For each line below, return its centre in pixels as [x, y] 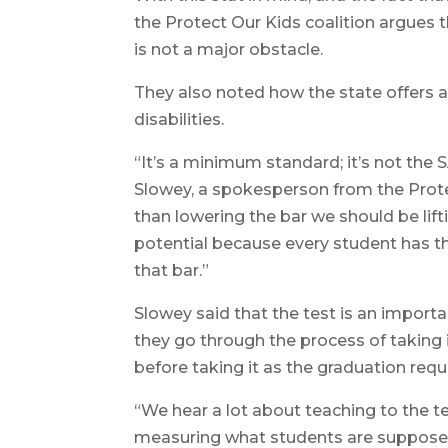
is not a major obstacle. [229, 49]
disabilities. [179, 119]
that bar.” [172, 270]
